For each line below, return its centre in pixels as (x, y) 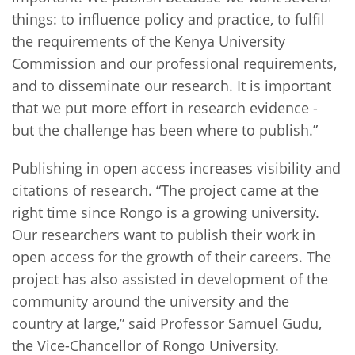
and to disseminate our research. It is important (172, 85)
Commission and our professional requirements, (174, 63)
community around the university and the (151, 301)
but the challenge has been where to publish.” (165, 130)
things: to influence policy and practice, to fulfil (168, 19)
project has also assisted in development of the (170, 279)
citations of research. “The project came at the (165, 190)
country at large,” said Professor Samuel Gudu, (167, 323)
